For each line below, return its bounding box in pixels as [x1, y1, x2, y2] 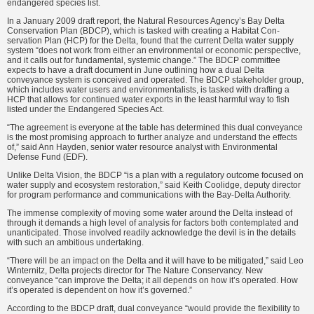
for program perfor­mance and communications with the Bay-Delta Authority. [7, 190, 291, 200]
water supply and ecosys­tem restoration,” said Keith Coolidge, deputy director [7, 180, 301, 191]
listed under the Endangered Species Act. [7, 104, 164, 115]
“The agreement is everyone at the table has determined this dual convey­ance [7, 123, 303, 133]
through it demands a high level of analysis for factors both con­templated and [7, 218, 299, 228]
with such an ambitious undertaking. [7, 238, 144, 248]
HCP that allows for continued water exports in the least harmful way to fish [7, 95, 289, 105]
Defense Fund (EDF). [7, 152, 88, 163]
